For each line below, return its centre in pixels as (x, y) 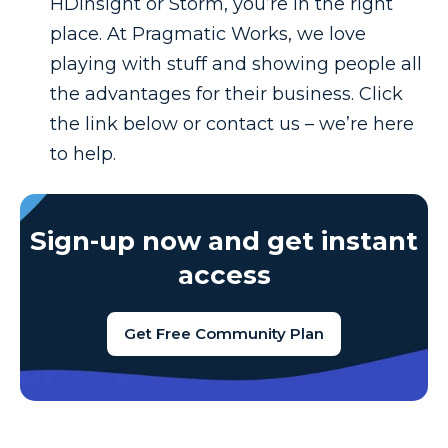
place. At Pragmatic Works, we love (208, 34)
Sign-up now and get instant (224, 241)
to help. (83, 154)
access (224, 275)
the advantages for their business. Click (226, 94)
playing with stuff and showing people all (236, 64)
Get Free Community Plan (224, 334)
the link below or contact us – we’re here (232, 124)
